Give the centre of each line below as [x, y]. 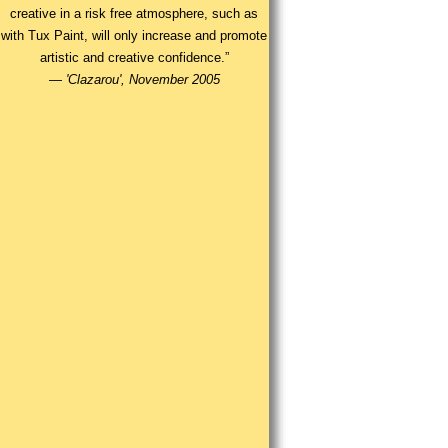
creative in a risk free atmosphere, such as [134, 14]
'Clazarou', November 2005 [142, 80]
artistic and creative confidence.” [134, 58]
